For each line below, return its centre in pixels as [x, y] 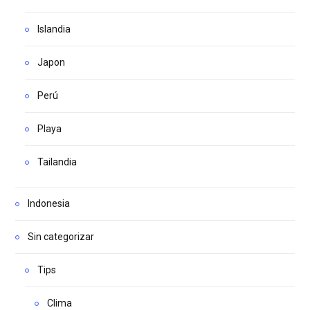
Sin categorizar [61, 237]
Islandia [54, 29]
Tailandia [57, 162]
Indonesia [49, 204]
